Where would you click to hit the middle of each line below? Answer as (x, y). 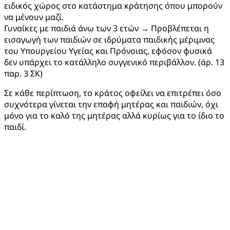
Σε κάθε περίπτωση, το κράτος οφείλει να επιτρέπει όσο (113, 93)
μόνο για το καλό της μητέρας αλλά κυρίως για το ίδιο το (114, 116)
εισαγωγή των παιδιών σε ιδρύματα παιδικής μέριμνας (109, 40)
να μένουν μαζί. (34, 17)
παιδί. (15, 127)
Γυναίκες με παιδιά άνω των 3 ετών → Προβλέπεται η (107, 28)
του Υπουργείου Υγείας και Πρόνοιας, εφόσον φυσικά (108, 51)
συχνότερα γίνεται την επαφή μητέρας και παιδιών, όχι (111, 104)
